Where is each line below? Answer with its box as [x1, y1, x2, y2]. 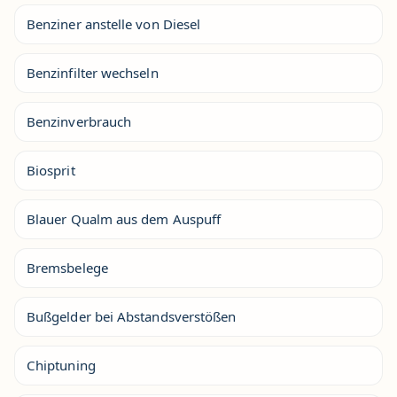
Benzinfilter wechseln [27, 64, 159, 82]
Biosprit [27, 161, 75, 179]
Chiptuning [27, 356, 96, 374]
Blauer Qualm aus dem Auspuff [27, 210, 222, 228]
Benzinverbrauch [27, 113, 132, 130]
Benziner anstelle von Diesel [27, 15, 201, 33]
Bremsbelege [27, 259, 108, 276]
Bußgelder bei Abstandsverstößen [27, 307, 237, 325]
